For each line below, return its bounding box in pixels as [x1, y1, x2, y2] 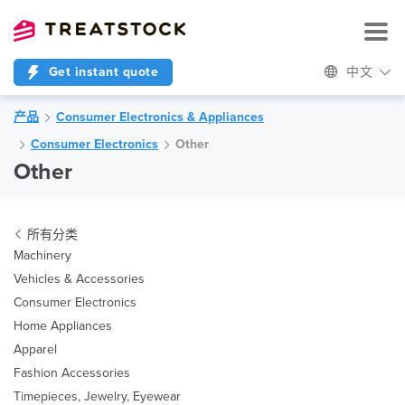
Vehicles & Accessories [14, 271, 145, 287]
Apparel [14, 342, 57, 357]
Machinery [14, 248, 71, 263]
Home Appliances [14, 318, 112, 334]
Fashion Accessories [14, 365, 130, 381]
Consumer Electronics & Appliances [56, 109, 264, 125]
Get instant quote [44, 64, 158, 80]
